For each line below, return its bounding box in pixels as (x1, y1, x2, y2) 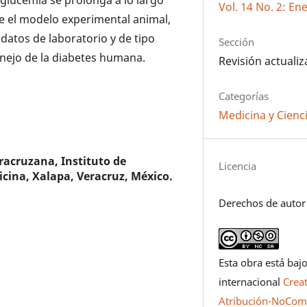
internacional (219, 275, 284, 289)
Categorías (219, 88, 269, 103)
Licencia (219, 159, 257, 173)
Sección (219, 34, 255, 49)
